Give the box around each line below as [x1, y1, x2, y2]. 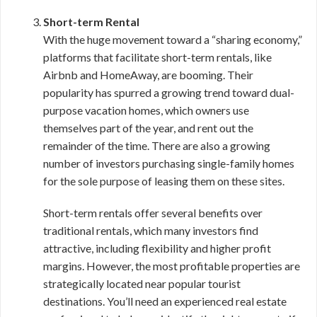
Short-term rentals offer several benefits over [43, 206, 263, 219]
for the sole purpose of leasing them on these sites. [43, 174, 284, 188]
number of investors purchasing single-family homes [43, 156, 294, 170]
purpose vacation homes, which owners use [43, 103, 249, 117]
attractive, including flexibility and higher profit [43, 241, 271, 255]
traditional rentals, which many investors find [43, 224, 258, 237]
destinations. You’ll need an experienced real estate [43, 294, 287, 308]
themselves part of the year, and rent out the [43, 121, 253, 134]
